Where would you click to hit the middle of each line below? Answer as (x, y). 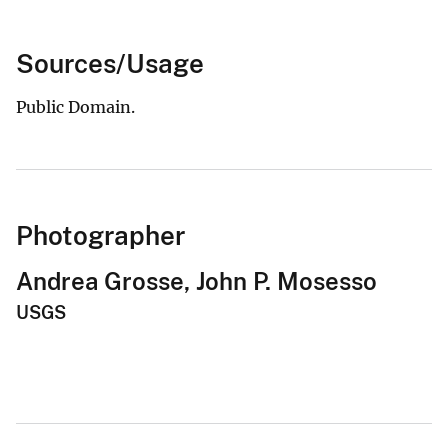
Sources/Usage (110, 63)
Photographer (100, 235)
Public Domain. (75, 106)
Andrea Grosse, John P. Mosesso (196, 280)
